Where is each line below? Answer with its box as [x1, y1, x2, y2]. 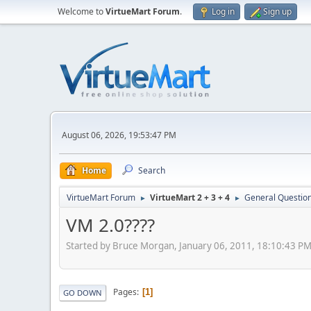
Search [138, 165, 165, 176]
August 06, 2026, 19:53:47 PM [62, 128, 176, 141]
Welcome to [58, 6, 106, 17]
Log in [212, 6, 235, 17]
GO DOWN [63, 287, 102, 298]
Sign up [263, 6, 292, 17]
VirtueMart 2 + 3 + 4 [150, 192, 230, 203]
